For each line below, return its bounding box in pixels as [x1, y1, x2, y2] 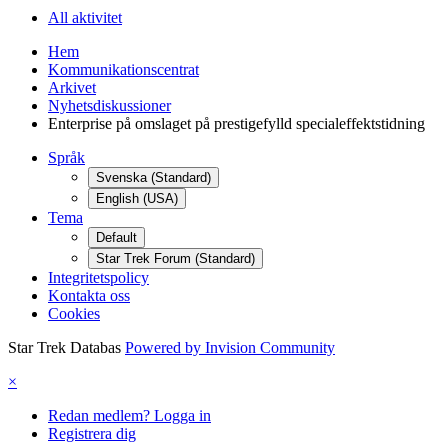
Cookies [48, 305, 100, 323]
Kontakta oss [48, 287, 130, 305]
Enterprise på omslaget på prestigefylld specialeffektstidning [48, 115, 425, 133]
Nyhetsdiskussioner [48, 97, 171, 115]
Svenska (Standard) [96, 170, 211, 186]
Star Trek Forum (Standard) [96, 251, 255, 267]
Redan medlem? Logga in [48, 407, 211, 425]
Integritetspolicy [48, 269, 149, 287]
